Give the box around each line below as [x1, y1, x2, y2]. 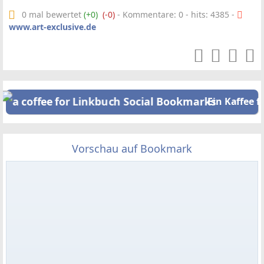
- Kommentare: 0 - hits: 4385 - [115, 9, 237, 20]
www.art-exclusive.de [9, 21, 96, 32]
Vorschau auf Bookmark [72, 141, 192, 156]
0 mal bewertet [22, 9, 84, 20]
